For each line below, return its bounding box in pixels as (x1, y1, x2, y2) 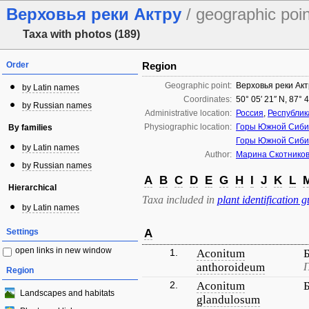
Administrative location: (145, 108, 232, 118)
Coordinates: (183, 94, 232, 104)
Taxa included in (142, 194, 217, 206)
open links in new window (15, 246, 112, 255)
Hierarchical (8, 183, 57, 192)
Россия (236, 108, 263, 118)
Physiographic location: (144, 122, 232, 132)
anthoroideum (197, 261, 265, 274)
